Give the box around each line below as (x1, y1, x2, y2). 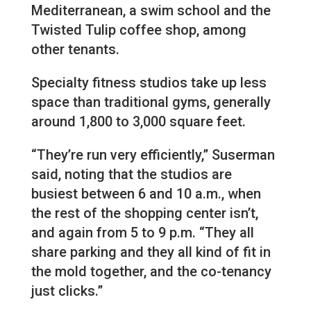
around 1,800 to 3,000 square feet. (31, 113, 246, 131)
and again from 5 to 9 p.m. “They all (31, 224, 254, 242)
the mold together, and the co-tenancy (31, 263, 271, 280)
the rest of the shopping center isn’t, (31, 205, 258, 222)
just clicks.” (31, 283, 103, 300)
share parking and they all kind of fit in (31, 244, 271, 261)
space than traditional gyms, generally (31, 94, 271, 111)
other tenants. (31, 41, 119, 58)
